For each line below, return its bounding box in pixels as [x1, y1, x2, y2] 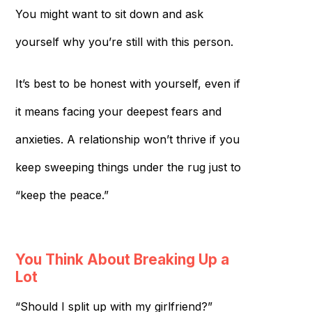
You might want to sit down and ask [15, 6, 203, 21]
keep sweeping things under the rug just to [15, 159, 241, 174]
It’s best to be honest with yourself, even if [15, 76, 240, 91]
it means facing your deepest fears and [15, 104, 221, 118]
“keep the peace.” [15, 187, 109, 202]
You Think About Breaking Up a [15, 250, 229, 268]
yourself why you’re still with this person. [15, 34, 233, 49]
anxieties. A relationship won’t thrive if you [15, 132, 240, 146]
